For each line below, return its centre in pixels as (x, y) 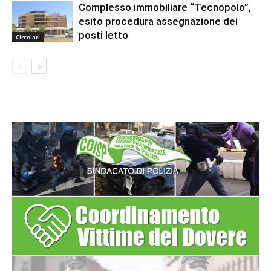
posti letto (103, 35)
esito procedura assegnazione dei (158, 21)
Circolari (28, 37)
